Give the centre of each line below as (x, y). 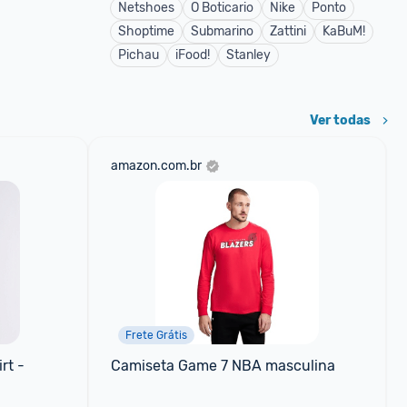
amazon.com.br (156, 166)
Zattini (288, 31)
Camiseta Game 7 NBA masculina (223, 366)
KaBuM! (344, 31)
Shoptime (146, 31)
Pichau (139, 55)
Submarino (222, 31)
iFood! (193, 55)
